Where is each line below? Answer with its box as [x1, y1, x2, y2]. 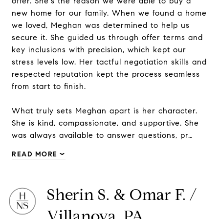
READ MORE [12, 150, 58, 158]
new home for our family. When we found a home [12, 8, 207, 18]
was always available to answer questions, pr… [12, 131, 193, 140]
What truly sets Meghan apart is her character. [12, 106, 197, 115]
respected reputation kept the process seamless [12, 69, 200, 79]
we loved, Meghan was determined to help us [12, 21, 190, 30]
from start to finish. [12, 82, 86, 91]
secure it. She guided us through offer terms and [12, 33, 203, 42]
